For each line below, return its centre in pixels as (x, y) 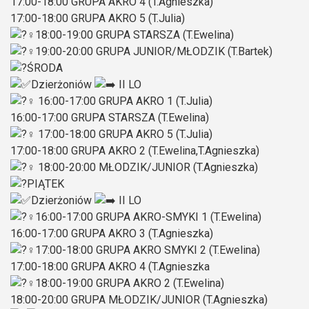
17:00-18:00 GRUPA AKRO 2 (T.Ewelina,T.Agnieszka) (135, 151)
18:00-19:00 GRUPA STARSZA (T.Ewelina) (134, 35)
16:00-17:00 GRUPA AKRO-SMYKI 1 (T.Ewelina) (148, 217)
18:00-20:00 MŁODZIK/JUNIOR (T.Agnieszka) (147, 167)
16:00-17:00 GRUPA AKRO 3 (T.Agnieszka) (112, 233)
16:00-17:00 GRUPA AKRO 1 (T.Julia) (124, 101)
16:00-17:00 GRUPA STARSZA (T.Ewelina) (110, 118)
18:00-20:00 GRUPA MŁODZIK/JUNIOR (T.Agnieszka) (139, 300)
